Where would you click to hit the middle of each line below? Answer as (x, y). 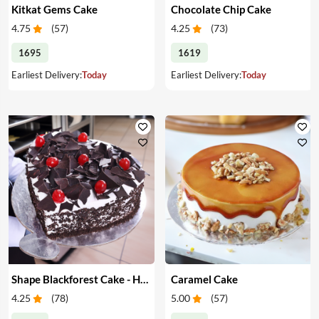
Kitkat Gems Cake (54, 9)
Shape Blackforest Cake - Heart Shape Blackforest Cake (144, 279)
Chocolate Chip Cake (221, 9)
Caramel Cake (204, 279)
